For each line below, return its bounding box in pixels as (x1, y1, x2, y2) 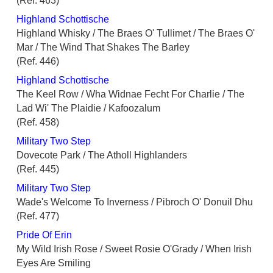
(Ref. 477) (16, 211, 59, 222)
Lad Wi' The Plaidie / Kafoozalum (16, 103, 160, 114)
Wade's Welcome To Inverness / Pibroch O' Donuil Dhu (16, 197, 253, 208)
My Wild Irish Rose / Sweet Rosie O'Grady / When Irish (16, 244, 252, 255)
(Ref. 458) (16, 117, 59, 128)
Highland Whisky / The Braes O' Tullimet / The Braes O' (16, 28, 255, 39)
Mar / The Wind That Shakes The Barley (16, 42, 190, 53)
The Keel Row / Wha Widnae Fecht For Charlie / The (16, 89, 244, 100)
